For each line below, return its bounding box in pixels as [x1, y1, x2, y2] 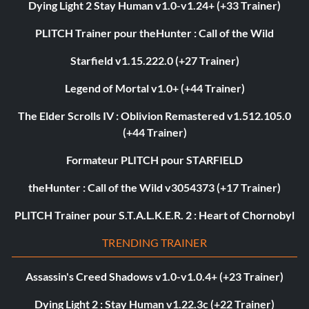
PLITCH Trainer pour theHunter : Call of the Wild [35, 26, 274, 40]
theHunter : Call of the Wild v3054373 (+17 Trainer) [28, 181, 281, 195]
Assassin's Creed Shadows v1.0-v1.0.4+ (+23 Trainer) [26, 270, 283, 283]
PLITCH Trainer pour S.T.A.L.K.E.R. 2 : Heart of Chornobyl [14, 208, 295, 222]
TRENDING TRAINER [102, 236, 207, 250]
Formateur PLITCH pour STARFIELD [66, 153, 243, 167]
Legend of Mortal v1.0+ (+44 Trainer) [64, 81, 245, 95]
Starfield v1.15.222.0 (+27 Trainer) [70, 54, 239, 68]
